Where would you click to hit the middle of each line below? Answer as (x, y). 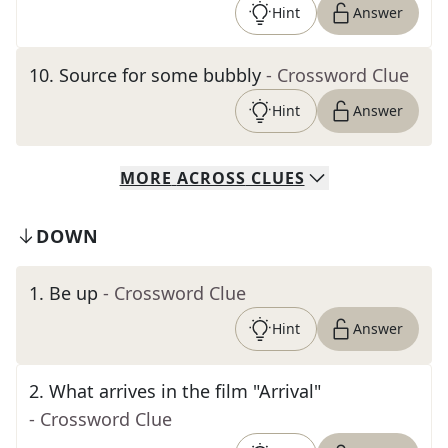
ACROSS (211, 178)
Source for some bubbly (160, 75)
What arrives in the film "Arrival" (185, 391)
